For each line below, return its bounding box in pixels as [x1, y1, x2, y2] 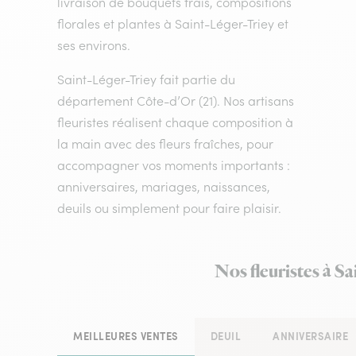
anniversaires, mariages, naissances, [57, 179, 270, 195]
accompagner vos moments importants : [57, 157, 290, 173]
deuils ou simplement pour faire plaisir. [57, 200, 281, 216]
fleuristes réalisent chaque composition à [57, 114, 293, 130]
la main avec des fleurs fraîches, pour [57, 136, 273, 152]
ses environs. [57, 37, 130, 53]
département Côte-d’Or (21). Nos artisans [57, 93, 294, 109]
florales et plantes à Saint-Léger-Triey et [57, 16, 288, 32]
